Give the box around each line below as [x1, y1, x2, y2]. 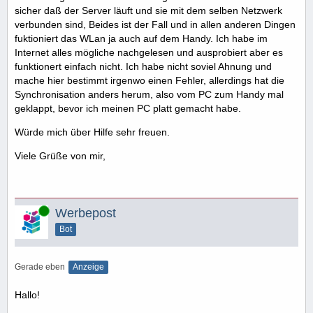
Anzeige [73, 261, 104, 272]
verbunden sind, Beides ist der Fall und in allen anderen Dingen [15, 18, 296, 30]
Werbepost [55, 205, 116, 220]
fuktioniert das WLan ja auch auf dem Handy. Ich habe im [15, 32, 268, 44]
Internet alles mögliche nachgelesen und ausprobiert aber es [15, 46, 283, 58]
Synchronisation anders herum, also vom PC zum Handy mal [15, 88, 284, 100]
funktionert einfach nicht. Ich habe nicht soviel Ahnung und [15, 60, 272, 72]
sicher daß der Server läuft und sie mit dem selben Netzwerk [15, 4, 282, 16]
